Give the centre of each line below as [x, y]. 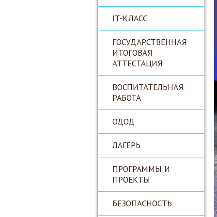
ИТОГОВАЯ [132, 53]
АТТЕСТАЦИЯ [138, 63]
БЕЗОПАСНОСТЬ [142, 203]
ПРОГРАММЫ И [141, 169]
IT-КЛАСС [130, 18]
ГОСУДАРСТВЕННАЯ [150, 42]
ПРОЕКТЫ [131, 179]
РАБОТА [127, 98]
